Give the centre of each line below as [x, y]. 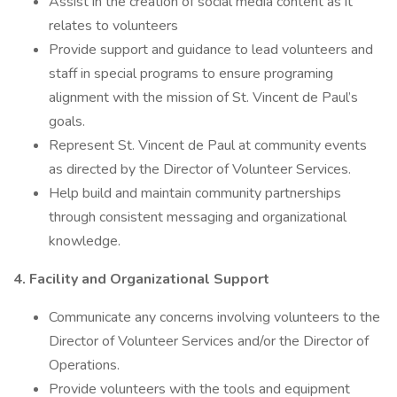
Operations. [86, 365]
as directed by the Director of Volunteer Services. [202, 169]
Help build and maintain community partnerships [195, 193]
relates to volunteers [113, 26]
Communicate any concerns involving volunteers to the [214, 317]
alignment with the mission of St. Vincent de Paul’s [203, 97]
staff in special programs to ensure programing [191, 74]
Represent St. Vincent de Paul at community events [208, 145]
